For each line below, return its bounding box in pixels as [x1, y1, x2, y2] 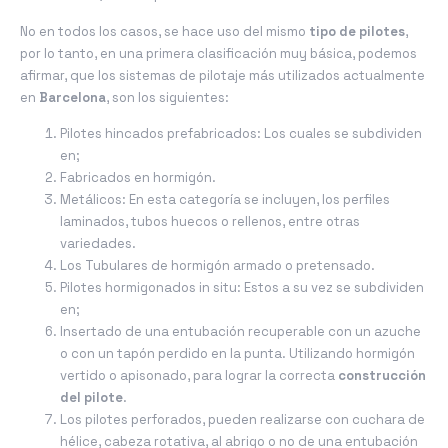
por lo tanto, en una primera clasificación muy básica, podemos [20, 44, 417, 62]
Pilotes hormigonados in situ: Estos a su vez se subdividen [60, 279, 424, 297]
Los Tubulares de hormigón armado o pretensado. [60, 257, 375, 275]
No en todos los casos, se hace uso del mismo [20, 22, 309, 40]
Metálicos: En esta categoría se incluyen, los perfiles [60, 191, 390, 209]
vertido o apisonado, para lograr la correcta [60, 367, 338, 385]
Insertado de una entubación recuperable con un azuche [60, 323, 421, 341]
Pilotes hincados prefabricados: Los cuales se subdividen [60, 125, 422, 143]
